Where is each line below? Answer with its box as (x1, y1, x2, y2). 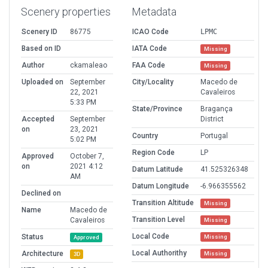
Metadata (132, 5, 176, 19)
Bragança (200, 105, 233, 114)
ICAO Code (132, 28, 169, 36)
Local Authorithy (132, 249, 187, 258)
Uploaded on (22, 78, 63, 87)
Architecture (22, 249, 63, 258)
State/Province (132, 105, 182, 114)
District (200, 115, 224, 124)
